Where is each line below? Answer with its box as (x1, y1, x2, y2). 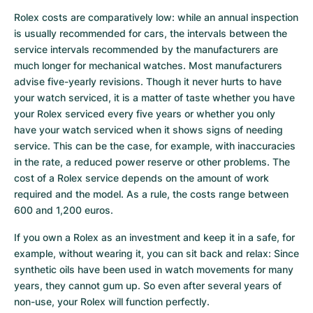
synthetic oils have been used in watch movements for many (14, 263, 293, 275)
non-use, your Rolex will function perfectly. (14, 296, 210, 307)
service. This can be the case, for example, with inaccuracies (14, 140, 296, 152)
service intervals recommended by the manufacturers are (14, 43, 278, 55)
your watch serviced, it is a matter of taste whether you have (14, 92, 295, 103)
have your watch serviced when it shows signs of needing (14, 124, 283, 136)
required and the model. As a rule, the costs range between (14, 188, 289, 200)
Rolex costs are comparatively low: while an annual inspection (14, 11, 298, 23)
